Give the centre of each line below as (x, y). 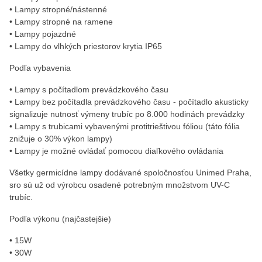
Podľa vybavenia (40, 68)
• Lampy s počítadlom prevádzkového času (89, 89)
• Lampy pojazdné (43, 34)
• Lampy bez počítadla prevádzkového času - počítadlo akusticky (129, 102)
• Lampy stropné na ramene (61, 22)
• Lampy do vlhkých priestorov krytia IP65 (86, 46)
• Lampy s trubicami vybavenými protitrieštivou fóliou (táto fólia (125, 126)
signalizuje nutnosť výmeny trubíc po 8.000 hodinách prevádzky (127, 114)
